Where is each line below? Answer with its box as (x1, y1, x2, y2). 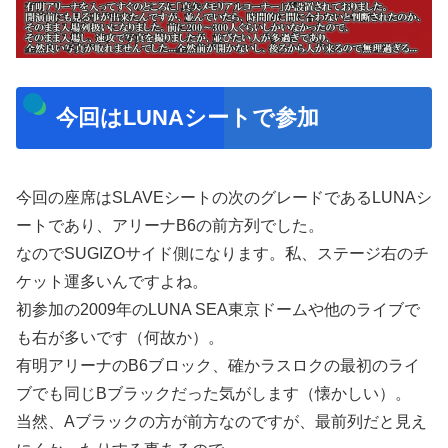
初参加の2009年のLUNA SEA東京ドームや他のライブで (16, 301, 420, 319)
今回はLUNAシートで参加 (55, 105, 319, 131)
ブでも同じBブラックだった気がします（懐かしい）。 (16, 385, 411, 403)
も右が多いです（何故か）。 (16, 329, 224, 347)
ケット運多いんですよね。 (16, 273, 208, 291)
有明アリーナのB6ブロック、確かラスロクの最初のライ (16, 357, 420, 375)
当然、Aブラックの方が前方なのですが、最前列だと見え (16, 413, 427, 431)
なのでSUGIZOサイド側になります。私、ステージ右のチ (16, 245, 429, 263)
